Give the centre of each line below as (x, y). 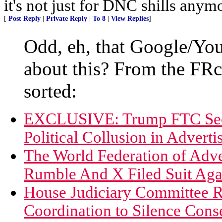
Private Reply (67, 19)
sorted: (50, 91)
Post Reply (25, 19)
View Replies (130, 19)
